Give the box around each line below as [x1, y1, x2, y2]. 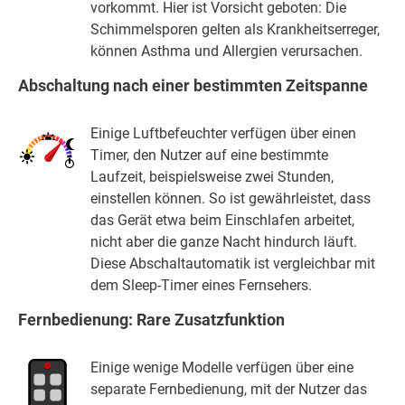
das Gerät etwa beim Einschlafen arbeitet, [90, 212, 355, 230]
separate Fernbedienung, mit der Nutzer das [90, 380, 368, 398]
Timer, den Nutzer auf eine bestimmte [90, 146, 329, 165]
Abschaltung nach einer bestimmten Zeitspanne [18, 76, 368, 96]
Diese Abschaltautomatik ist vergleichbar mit [90, 255, 376, 273]
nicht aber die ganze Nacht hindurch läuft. [90, 233, 358, 251]
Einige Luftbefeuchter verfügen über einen [90, 125, 357, 143]
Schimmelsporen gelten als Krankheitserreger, [90, 21, 381, 39]
